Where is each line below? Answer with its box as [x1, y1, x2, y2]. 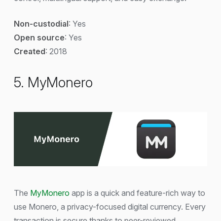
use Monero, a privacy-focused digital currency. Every [14, 201, 206, 212]
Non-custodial [14, 19, 69, 29]
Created [14, 46, 45, 57]
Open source [14, 33, 65, 43]
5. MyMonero [14, 74, 93, 91]
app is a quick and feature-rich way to [70, 187, 205, 198]
